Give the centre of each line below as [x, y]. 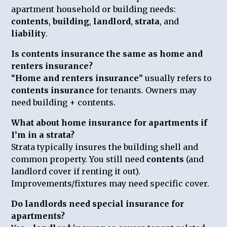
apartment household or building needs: [94, 9]
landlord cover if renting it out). [76, 171]
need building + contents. [64, 102]
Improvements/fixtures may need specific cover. [110, 183]
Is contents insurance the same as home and [107, 53]
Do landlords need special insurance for [98, 203]
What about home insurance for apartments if [109, 122]
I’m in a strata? [43, 135]
